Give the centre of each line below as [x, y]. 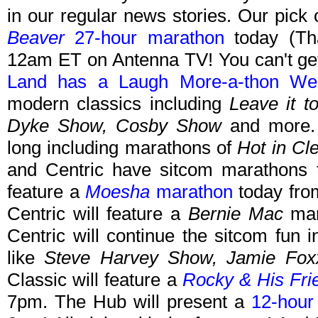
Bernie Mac [235, 214]
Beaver [36, 38]
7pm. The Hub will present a [129, 302]
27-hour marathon [144, 38]
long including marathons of [122, 148]
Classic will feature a [95, 280]
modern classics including [119, 104]
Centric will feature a [98, 214]
